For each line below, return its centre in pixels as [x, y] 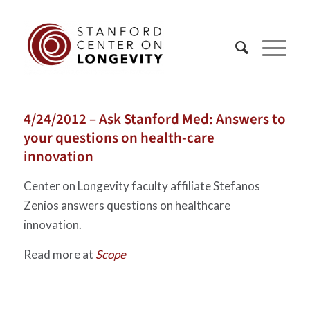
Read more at [59, 254]
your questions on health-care [119, 138]
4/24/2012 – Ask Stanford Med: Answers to [154, 119]
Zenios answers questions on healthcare [127, 206]
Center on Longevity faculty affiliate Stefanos [142, 186]
